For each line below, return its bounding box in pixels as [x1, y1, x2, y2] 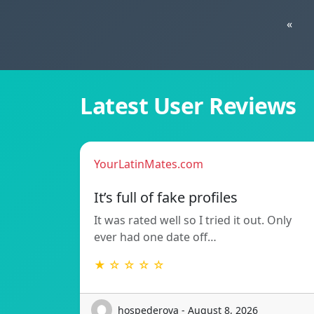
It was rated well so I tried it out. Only [94, 212, 292, 228]
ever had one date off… [94, 229, 217, 245]
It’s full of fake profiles [94, 188, 238, 207]
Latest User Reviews [80, 90, 296, 121]
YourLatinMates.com [94, 156, 203, 172]
